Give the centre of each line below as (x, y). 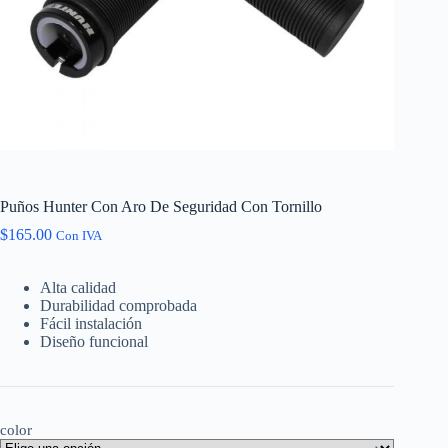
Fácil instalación (91, 323)
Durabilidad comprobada (118, 305)
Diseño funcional (94, 341)
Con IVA (79, 235)
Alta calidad (78, 287)
